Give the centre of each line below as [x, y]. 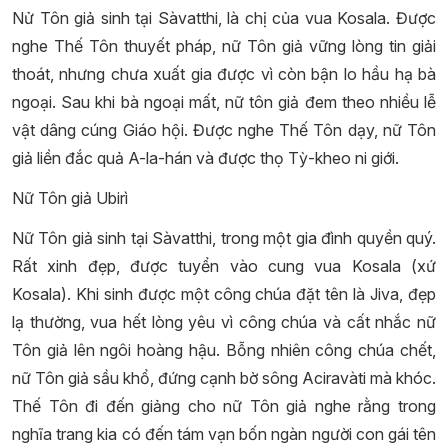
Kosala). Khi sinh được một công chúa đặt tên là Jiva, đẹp [224, 294]
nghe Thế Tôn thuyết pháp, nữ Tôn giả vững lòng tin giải [224, 46]
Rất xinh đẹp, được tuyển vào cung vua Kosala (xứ [224, 266]
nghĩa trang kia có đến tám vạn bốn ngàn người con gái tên [224, 434]
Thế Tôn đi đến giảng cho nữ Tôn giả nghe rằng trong [224, 406]
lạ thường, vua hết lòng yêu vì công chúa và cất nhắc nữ [224, 322]
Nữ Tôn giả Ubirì [70, 198]
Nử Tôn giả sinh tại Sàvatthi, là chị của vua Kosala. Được [224, 18]
